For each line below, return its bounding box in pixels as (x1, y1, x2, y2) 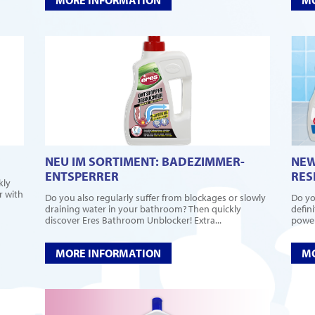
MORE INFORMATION (56, 246, 161, 261)
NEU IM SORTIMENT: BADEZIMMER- (45, 153, 245, 170)
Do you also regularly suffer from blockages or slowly (45, 191, 266, 205)
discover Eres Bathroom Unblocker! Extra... (45, 214, 221, 227)
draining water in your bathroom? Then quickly (45, 202, 241, 216)
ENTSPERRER (45, 168, 119, 185)
